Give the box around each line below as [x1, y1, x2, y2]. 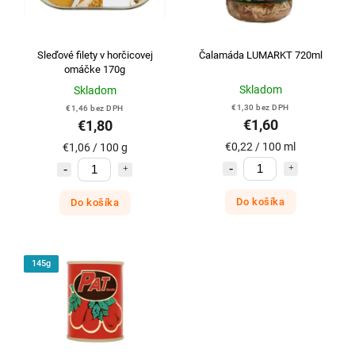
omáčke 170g [64, 63, 125, 75]
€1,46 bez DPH [66, 103, 124, 113]
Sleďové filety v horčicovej [36, 48, 153, 61]
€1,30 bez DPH [231, 102, 289, 112]
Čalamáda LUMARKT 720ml [198, 48, 323, 61]
